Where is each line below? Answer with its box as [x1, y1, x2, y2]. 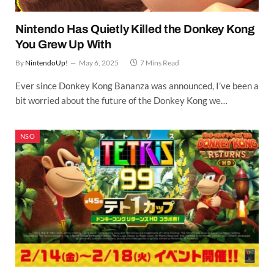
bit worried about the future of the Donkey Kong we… [15, 94, 228, 106]
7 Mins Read [140, 57, 179, 67]
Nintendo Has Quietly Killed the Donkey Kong [15, 22, 255, 35]
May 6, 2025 [79, 57, 119, 67]
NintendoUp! [25, 57, 68, 67]
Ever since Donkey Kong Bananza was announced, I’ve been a [15, 80, 259, 91]
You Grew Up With [15, 37, 111, 51]
